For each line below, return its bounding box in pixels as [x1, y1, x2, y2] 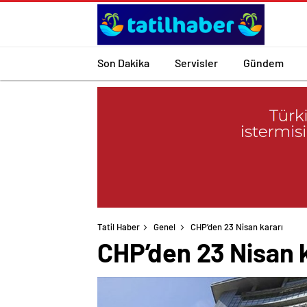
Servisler [175, 56, 218, 69]
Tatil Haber [97, 221, 140, 233]
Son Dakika [97, 56, 149, 69]
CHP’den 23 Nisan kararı [191, 221, 283, 233]
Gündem [243, 56, 284, 69]
